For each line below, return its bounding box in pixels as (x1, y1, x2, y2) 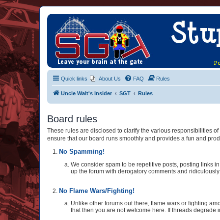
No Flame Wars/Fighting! (59, 187, 135, 194)
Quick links (61, 76, 87, 82)
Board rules (47, 113, 97, 124)
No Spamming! (59, 148, 105, 155)
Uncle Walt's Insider (61, 90, 112, 96)
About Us (99, 76, 121, 82)
